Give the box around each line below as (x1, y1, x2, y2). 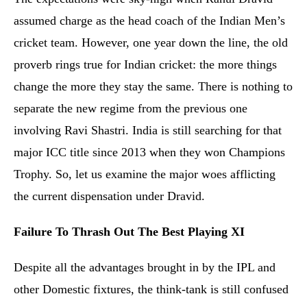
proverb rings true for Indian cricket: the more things (14, 58, 277, 71)
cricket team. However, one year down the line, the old (14, 36, 288, 49)
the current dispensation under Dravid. (14, 189, 208, 203)
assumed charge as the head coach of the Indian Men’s (14, 14, 285, 27)
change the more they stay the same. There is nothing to (14, 79, 293, 93)
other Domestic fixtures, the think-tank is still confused (14, 282, 288, 296)
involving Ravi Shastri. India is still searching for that (14, 123, 282, 137)
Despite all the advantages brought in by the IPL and (14, 260, 275, 274)
